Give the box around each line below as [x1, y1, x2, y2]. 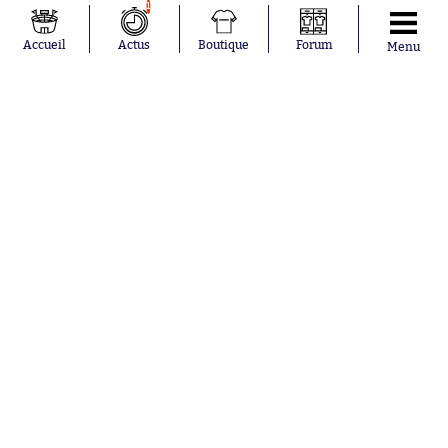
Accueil [22, 39, 66, 51]
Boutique [198, 39, 250, 51]
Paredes [28, 3, 82, 22]
